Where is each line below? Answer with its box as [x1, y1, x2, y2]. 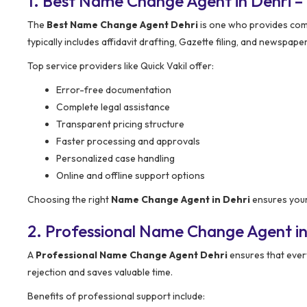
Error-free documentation [56, 83, 171, 96]
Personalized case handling [56, 151, 175, 164]
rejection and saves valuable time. [27, 265, 173, 278]
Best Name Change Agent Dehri [47, 18, 198, 31]
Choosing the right [27, 193, 111, 206]
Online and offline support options [56, 169, 205, 182]
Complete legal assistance [56, 100, 170, 113]
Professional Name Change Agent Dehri [36, 248, 228, 261]
